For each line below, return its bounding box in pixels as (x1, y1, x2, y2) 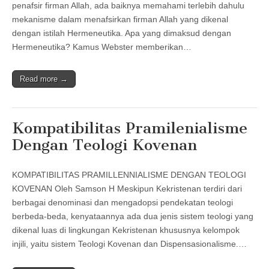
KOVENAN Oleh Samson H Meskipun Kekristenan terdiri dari (12, 183, 242, 193)
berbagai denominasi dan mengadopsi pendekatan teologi (12, 197, 233, 207)
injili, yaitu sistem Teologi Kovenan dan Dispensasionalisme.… (12, 238, 247, 249)
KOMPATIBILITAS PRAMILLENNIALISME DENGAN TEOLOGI (12, 169, 246, 180)
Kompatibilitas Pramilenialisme (12, 118, 247, 138)
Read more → (20, 74, 68, 83)
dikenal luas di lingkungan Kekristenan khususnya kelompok (12, 225, 240, 235)
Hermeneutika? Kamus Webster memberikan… (12, 41, 192, 52)
